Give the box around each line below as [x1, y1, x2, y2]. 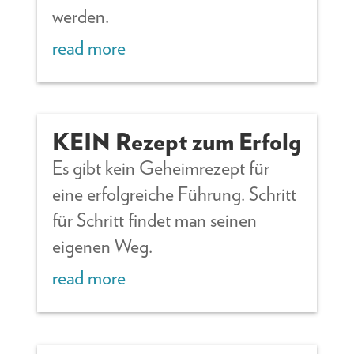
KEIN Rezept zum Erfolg [52, 127, 302, 156]
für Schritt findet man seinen [52, 209, 258, 232]
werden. [52, 4, 110, 28]
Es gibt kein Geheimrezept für [52, 156, 270, 180]
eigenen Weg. [52, 235, 153, 258]
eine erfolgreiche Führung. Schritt [52, 183, 297, 206]
